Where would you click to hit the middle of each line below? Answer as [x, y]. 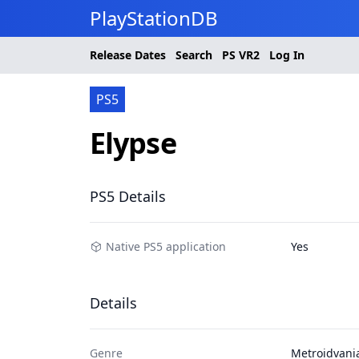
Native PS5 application [166, 246]
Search [194, 55]
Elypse [133, 143]
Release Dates [128, 55]
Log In [287, 55]
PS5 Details [128, 196]
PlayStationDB [154, 18]
